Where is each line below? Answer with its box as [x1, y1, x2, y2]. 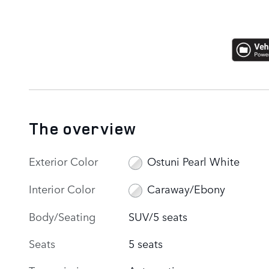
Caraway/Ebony [147, 181, 225, 197]
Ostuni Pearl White [147, 153, 240, 169]
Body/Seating [29, 208, 95, 224]
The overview [29, 117, 137, 139]
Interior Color [29, 180, 95, 196]
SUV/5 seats [128, 208, 188, 224]
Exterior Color [29, 153, 98, 169]
